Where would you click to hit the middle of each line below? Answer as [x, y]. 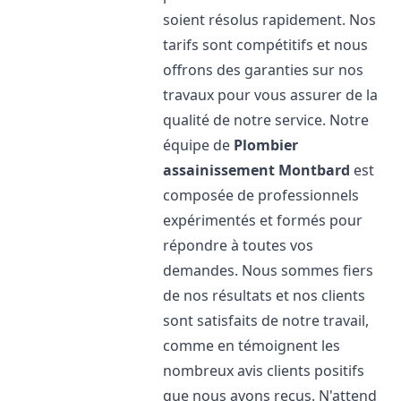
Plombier [266, 145]
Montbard [315, 170]
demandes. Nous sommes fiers [269, 270]
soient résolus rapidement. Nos [270, 20]
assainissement [219, 170]
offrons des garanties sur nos [264, 70]
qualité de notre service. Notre [266, 120]
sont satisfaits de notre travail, [266, 320]
